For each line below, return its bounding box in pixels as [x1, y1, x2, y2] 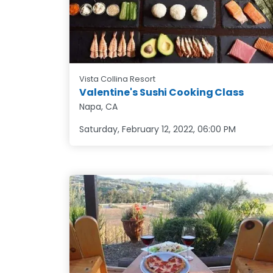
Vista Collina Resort [79, 74, 155, 85]
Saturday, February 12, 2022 [79, 123, 193, 136]
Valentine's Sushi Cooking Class [79, 85, 244, 100]
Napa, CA [79, 101, 118, 113]
